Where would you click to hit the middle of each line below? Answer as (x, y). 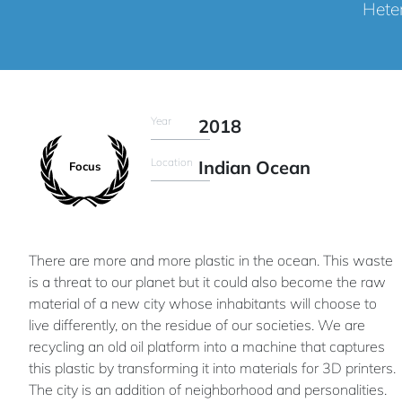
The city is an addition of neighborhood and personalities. (208, 389)
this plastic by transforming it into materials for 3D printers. (212, 367)
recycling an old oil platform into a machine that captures (207, 346)
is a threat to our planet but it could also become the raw (207, 281)
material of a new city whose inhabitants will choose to (203, 303)
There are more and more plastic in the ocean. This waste (211, 260)
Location (172, 162)
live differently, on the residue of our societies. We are (197, 324)
